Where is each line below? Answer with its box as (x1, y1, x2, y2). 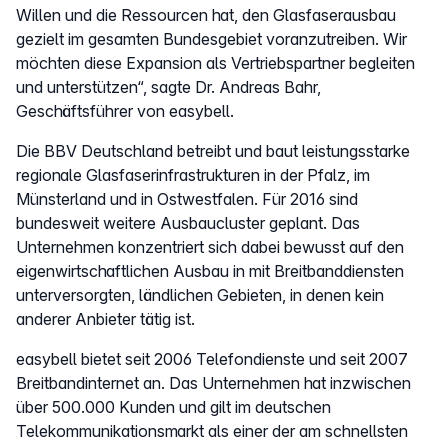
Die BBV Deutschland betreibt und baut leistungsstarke (16, 140, 410, 161)
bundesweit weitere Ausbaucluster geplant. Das (16, 212, 360, 233)
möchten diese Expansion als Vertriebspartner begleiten (16, 52, 415, 73)
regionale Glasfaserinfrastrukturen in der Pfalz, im (16, 164, 370, 185)
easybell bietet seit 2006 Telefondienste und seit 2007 (16, 348, 408, 369)
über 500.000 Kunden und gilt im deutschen (16, 396, 331, 417)
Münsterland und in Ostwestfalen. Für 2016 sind (16, 188, 358, 209)
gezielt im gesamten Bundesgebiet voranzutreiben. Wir (16, 28, 407, 49)
